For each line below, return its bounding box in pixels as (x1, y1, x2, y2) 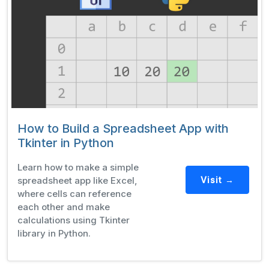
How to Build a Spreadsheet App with (17, 121, 229, 136)
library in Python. (17, 227, 91, 239)
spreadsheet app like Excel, (17, 174, 138, 186)
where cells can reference (17, 187, 131, 199)
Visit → (200, 175, 234, 186)
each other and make (17, 201, 110, 213)
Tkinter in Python (17, 135, 114, 150)
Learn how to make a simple (17, 161, 139, 173)
